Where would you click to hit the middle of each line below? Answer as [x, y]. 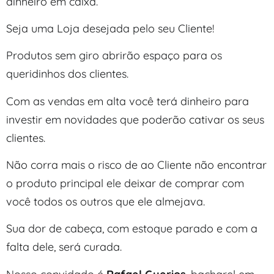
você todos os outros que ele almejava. [106, 202]
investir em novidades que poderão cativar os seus [135, 119]
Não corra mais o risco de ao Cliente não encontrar [136, 165]
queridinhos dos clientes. [67, 74]
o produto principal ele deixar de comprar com [125, 183]
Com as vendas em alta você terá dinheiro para [128, 101]
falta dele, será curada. [65, 247]
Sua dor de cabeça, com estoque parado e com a [132, 229]
